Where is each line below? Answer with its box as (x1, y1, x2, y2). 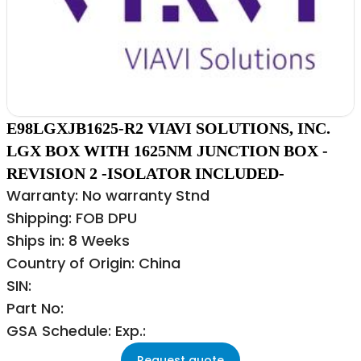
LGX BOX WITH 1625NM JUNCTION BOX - (6, 142, 328, 160)
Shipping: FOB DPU (6, 208, 137, 229)
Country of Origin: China (6, 253, 180, 274)
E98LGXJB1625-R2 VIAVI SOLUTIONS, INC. (6, 119, 330, 138)
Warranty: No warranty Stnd (6, 185, 210, 206)
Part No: (6, 298, 64, 319)
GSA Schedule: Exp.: (6, 321, 146, 342)
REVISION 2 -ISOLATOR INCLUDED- (6, 164, 284, 183)
